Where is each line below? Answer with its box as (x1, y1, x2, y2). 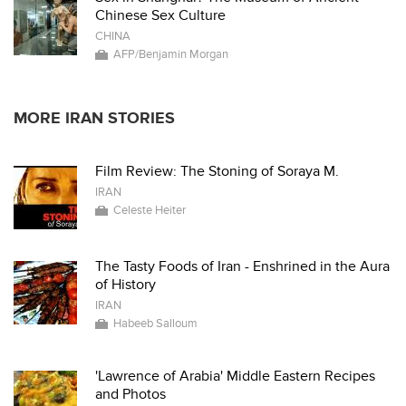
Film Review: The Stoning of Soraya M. (95, 162, 339, 180)
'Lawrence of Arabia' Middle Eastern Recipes (95, 367, 375, 385)
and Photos (95, 385, 166, 403)
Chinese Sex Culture (95, 6, 226, 24)
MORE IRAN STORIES (14, 109, 175, 128)
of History (95, 275, 156, 294)
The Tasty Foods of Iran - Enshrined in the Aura (95, 257, 390, 275)
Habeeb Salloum (113, 316, 198, 331)
